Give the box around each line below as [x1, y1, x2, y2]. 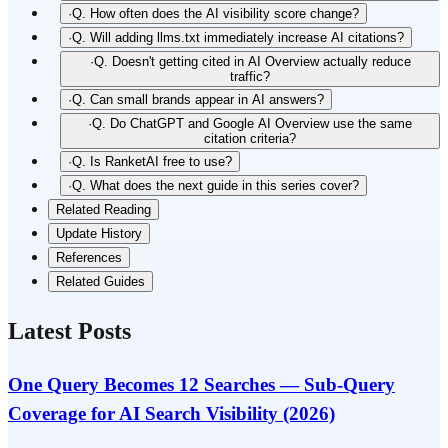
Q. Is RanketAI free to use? [72, 154, 232, 170]
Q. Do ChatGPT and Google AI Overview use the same [92, 116, 412, 132]
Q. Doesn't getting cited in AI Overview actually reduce [93, 54, 411, 70]
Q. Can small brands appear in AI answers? [72, 92, 324, 108]
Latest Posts [8, 317, 131, 344]
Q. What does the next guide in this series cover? [72, 178, 359, 194]
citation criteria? [204, 131, 296, 147]
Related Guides [56, 274, 145, 290]
